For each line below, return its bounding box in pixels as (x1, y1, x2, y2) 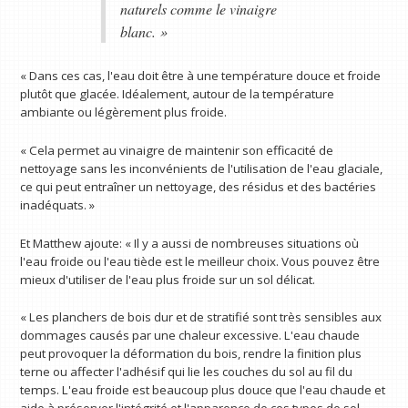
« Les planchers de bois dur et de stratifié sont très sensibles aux (20, 309, 382, 326)
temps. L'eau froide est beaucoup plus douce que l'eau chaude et (20, 382, 386, 399)
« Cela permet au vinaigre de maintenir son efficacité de (20, 141, 334, 158)
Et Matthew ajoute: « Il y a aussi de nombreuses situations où (20, 234, 360, 251)
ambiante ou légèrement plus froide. (20, 104, 228, 121)
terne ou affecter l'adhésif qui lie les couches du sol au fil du (20, 363, 353, 381)
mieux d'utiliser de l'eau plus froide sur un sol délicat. (20, 270, 316, 288)
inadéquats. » (20, 196, 96, 213)
